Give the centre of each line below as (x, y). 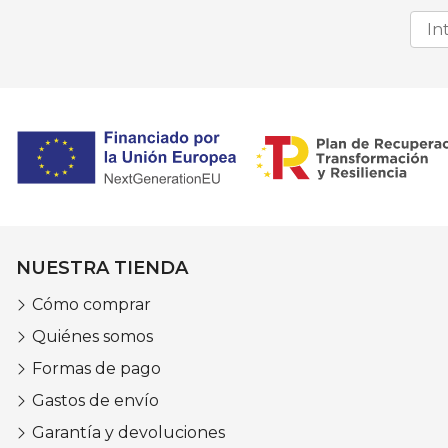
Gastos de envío (95, 401)
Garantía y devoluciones (128, 433)
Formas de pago (96, 369)
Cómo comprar (91, 305)
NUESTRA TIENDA (102, 268)
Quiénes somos (92, 337)
